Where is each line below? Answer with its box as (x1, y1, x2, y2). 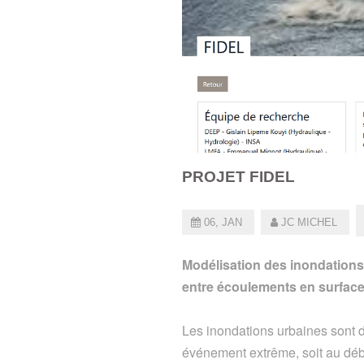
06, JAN (201, 216, 246, 229)
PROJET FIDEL (182, 168, 295, 186)
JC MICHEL (277, 216, 340, 229)
